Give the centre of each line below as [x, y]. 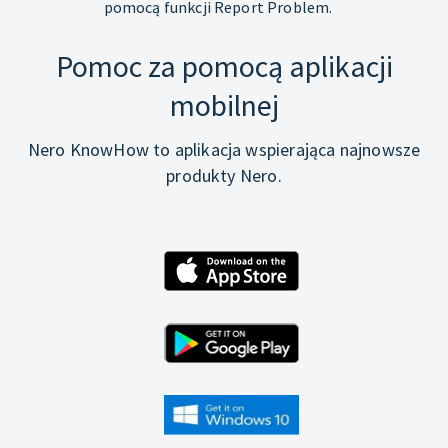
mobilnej [224, 104]
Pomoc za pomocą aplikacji [224, 65]
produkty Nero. [224, 175]
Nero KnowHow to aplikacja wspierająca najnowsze [224, 149]
